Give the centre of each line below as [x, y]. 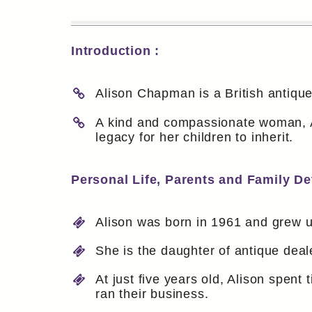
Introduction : [116, 51]
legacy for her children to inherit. [195, 137]
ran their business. [152, 294]
